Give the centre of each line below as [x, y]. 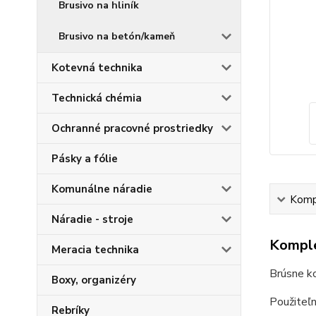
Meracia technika [95, 250]
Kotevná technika [97, 68]
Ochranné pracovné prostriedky [132, 128]
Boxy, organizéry [94, 280]
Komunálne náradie [102, 189]
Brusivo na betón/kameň [117, 36]
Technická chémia [97, 98]
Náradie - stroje [92, 219]
